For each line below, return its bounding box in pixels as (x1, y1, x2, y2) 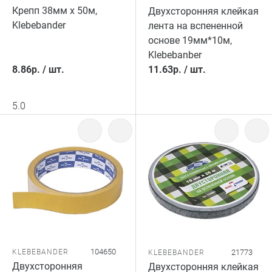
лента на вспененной (148, 20, 243, 32)
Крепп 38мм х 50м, (12, 5, 97, 16)
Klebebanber (148, 49, 202, 61)
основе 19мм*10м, (148, 35, 232, 46)
